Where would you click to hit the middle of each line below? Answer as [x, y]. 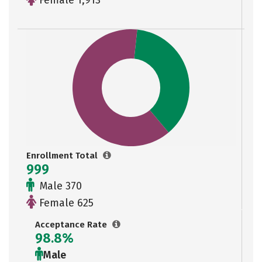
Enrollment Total [63, 156]
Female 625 [65, 203]
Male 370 [59, 186]
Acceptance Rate [72, 225]
